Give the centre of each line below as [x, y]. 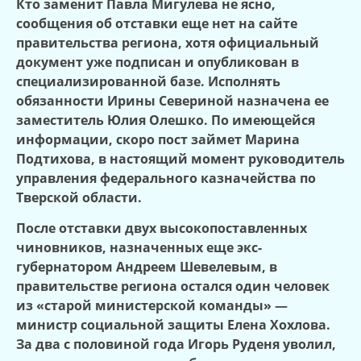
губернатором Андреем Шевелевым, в [147, 267]
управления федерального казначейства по [166, 178]
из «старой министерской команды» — [152, 306]
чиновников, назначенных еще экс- [139, 248]
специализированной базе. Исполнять [148, 81]
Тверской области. [79, 197]
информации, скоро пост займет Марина [158, 139]
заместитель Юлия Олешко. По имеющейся [166, 120]
